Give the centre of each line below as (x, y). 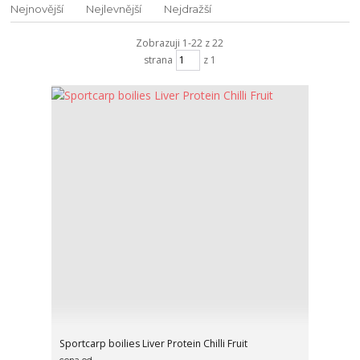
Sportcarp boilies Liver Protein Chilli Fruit (154, 344)
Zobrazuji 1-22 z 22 (180, 43)
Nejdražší (188, 8)
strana (158, 60)
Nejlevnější (114, 8)
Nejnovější (37, 8)
